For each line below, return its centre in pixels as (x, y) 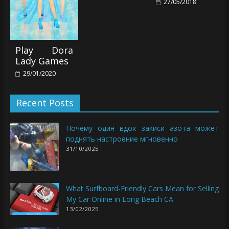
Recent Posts (45, 102)
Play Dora (44, 50)
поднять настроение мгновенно (122, 139)
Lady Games (42, 61)
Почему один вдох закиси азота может (142, 128)
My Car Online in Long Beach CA (119, 199)
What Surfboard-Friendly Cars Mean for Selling (142, 188)
